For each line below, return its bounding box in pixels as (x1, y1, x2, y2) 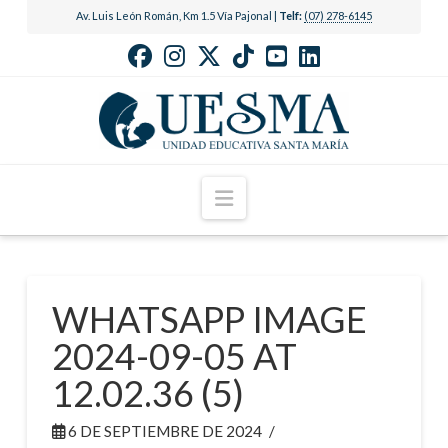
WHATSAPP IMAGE (51, 297, 367, 342)
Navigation (231, 183, 333, 209)
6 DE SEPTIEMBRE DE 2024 (64, 422, 262, 441)
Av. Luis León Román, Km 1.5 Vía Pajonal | (75, 8, 279, 22)
